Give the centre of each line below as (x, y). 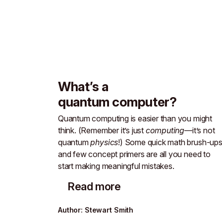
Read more (94, 186)
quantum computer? (117, 102)
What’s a (83, 86)
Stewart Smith (109, 210)
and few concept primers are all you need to (134, 154)
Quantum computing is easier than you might (135, 118)
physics (104, 142)
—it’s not (200, 130)
